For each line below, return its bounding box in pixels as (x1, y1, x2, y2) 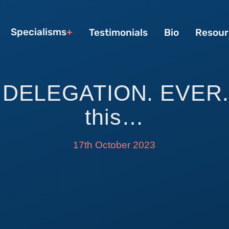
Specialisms (10, 25, 66, 40)
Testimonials (88, 25, 148, 40)
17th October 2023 (73, 139, 156, 150)
